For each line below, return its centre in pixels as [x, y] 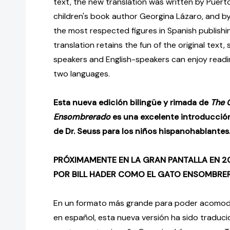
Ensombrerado [82, 117]
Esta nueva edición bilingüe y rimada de [132, 103]
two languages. [82, 74]
